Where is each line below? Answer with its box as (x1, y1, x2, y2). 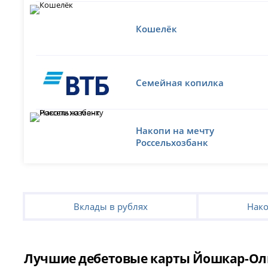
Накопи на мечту (136, 124, 215, 136)
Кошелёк (136, 22, 178, 35)
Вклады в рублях (74, 200, 148, 212)
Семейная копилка (136, 76, 224, 89)
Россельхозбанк (136, 136, 209, 148)
